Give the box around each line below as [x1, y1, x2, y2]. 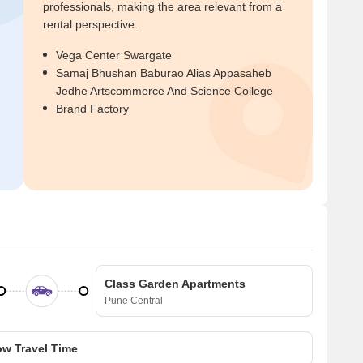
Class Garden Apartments [105, 277, 246, 290]
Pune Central [105, 295, 163, 306]
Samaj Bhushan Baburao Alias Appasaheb [56, 66, 271, 79]
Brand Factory [56, 102, 129, 115]
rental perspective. [43, 18, 138, 31]
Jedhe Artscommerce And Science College [56, 84, 273, 97]
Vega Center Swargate [56, 49, 172, 62]
